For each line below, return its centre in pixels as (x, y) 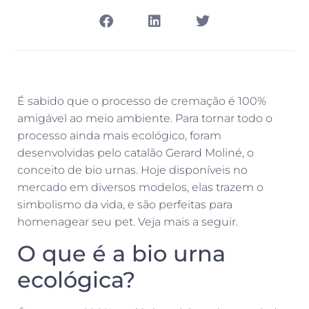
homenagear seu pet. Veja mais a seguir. (129, 222)
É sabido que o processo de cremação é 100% (142, 101)
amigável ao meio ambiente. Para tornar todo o (145, 119)
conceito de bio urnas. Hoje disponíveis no (132, 170)
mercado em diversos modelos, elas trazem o (140, 188)
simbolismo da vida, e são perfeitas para (125, 205)
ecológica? (79, 279)
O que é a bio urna (121, 253)
